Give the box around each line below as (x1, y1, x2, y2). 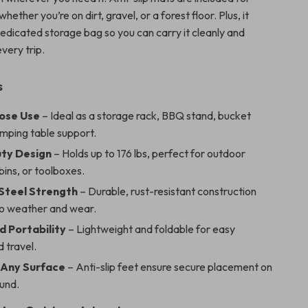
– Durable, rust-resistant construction (78, 184, 257, 198)
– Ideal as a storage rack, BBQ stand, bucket (40, 109, 252, 122)
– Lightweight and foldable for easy (66, 222, 236, 236)
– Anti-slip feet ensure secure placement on (65, 260, 273, 274)
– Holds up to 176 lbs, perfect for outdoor (52, 146, 246, 160)
